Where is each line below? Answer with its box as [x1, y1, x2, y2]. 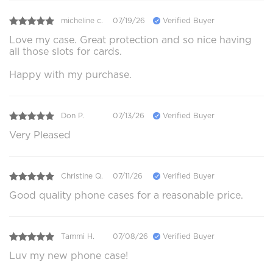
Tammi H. [61, 232, 94, 241]
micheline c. [61, 16, 103, 26]
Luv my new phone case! [9, 249, 128, 261]
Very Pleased [9, 129, 71, 141]
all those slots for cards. [9, 45, 122, 57]
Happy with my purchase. [9, 68, 132, 80]
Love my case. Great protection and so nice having [9, 34, 252, 46]
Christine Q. [61, 171, 103, 181]
